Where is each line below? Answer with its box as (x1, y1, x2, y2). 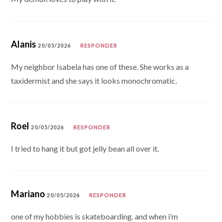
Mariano (11, 188, 46, 199)
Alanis (11, 38, 37, 50)
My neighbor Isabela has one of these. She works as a (11, 61, 189, 71)
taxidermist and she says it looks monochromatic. (11, 75, 177, 85)
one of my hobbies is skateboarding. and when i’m (11, 211, 178, 221)
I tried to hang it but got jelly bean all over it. (11, 143, 160, 153)
